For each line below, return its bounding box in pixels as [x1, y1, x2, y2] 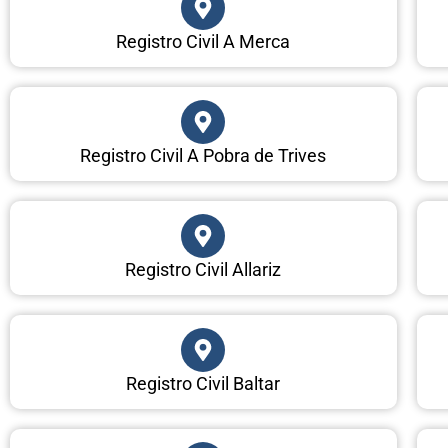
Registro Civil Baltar [126, 372, 281, 394]
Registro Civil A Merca [116, 30, 291, 52]
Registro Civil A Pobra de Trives [80, 144, 327, 166]
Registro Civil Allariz [125, 258, 282, 280]
